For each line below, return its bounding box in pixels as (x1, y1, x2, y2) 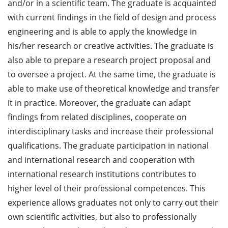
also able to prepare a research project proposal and (8, 54, 211, 66)
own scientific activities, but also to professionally (8, 211, 196, 222)
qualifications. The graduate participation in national (8, 139, 209, 151)
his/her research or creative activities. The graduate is (8, 40, 214, 51)
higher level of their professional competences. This (8, 182, 206, 194)
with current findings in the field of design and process (8, 11, 216, 23)
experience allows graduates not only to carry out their (8, 196, 218, 208)
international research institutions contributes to (8, 168, 196, 180)
